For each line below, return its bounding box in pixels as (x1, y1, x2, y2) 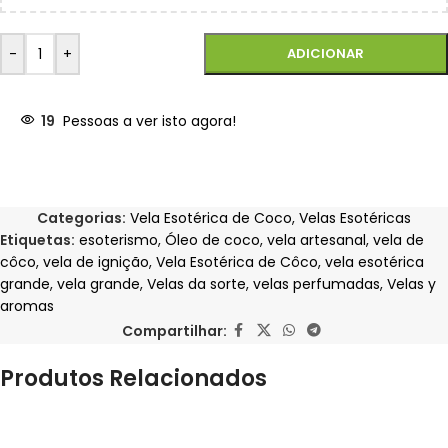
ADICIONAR (287, 44, 365, 64)
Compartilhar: (121, 320, 227, 341)
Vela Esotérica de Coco (130, 208, 292, 229)
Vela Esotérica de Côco (156, 252, 318, 273)
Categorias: (37, 208, 126, 229)
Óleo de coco (165, 230, 260, 251)
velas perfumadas (253, 274, 380, 295)
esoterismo (79, 230, 158, 251)
